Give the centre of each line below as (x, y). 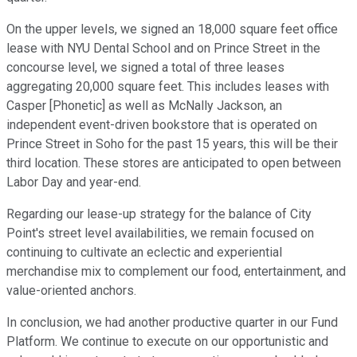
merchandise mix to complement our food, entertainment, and (176, 272)
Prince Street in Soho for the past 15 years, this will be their (172, 144)
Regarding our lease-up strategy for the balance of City (159, 214)
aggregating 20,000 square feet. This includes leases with (168, 87)
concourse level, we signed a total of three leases (145, 68)
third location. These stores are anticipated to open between (174, 163)
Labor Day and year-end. (74, 182)
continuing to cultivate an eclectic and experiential (144, 253)
